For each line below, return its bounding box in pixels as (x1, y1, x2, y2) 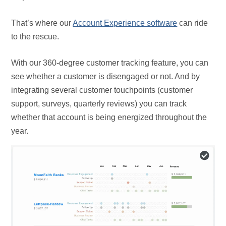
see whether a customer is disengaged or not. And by (11, 72, 200, 81)
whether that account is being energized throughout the (11, 113, 207, 122)
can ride (177, 19, 208, 28)
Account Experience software (73, 19, 178, 28)
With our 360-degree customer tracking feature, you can (11, 59, 209, 68)
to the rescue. (11, 32, 60, 41)
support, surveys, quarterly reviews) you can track (11, 99, 187, 108)
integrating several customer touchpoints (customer (11, 86, 193, 95)
